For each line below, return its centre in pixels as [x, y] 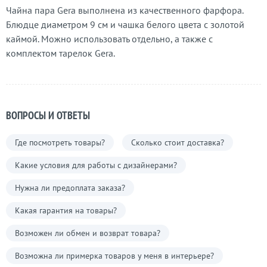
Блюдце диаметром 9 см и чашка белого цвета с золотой [125, 24]
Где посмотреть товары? [60, 142]
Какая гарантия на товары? [66, 210]
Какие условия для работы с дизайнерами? [96, 165]
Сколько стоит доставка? [178, 142]
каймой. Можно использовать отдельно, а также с [109, 39]
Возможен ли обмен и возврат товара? [88, 233]
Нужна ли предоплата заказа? [70, 188]
